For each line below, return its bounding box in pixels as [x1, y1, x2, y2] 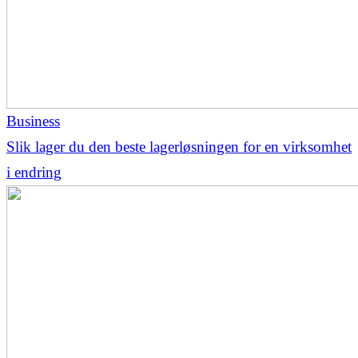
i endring [6, 163, 62, 181]
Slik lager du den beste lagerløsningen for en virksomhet [6, 137, 352, 155]
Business [6, 112, 60, 129]
